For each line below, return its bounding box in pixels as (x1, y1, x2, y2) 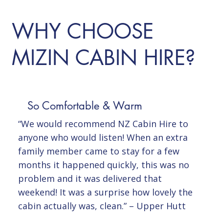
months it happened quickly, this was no (18, 159, 189, 171)
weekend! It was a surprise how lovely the (18, 186, 193, 198)
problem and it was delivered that (18, 173, 162, 185)
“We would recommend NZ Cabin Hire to (18, 118, 188, 130)
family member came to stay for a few (18, 145, 179, 157)
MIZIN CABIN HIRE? (12, 44, 196, 71)
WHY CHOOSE (12, 18, 154, 44)
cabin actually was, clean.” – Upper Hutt (18, 200, 186, 212)
